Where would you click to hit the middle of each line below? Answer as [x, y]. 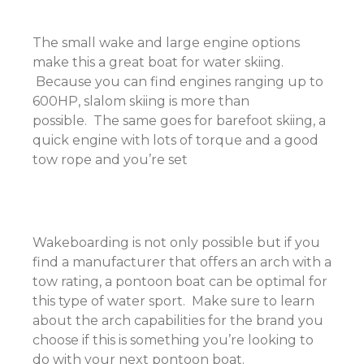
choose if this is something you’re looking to [173, 340]
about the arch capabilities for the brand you [178, 321]
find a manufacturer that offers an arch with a [182, 262]
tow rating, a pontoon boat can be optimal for [180, 282]
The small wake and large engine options [166, 43]
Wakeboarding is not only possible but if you [176, 243]
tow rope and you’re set [110, 160]
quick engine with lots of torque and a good [175, 140]
